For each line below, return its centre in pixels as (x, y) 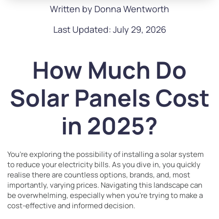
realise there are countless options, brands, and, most (99, 175)
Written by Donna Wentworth (109, 9)
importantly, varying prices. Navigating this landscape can (105, 185)
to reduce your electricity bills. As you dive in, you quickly (104, 164)
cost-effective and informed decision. (71, 206)
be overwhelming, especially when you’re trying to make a (105, 195)
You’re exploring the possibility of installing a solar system (106, 154)
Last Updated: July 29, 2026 (109, 29)
